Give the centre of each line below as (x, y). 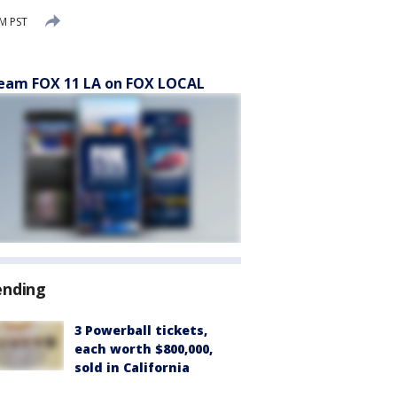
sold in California (132, 367)
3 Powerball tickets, (141, 330)
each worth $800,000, (144, 349)
